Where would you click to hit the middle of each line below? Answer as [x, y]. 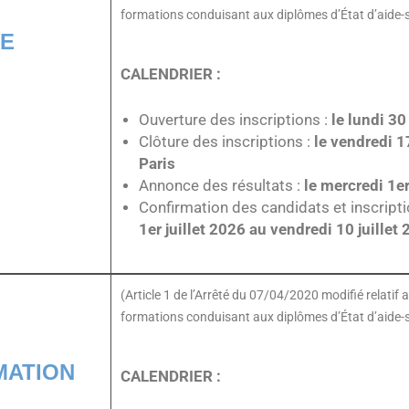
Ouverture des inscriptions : [235, 121]
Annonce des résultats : [221, 186]
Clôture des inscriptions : [226, 142]
